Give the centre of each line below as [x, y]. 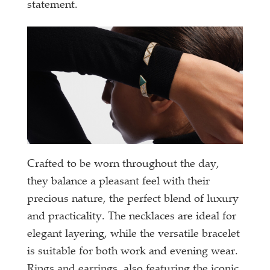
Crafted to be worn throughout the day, [124, 164]
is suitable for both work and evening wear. [133, 252]
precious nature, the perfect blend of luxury [133, 199]
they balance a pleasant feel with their [119, 182]
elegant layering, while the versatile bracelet [134, 234]
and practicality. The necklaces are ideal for [132, 217]
